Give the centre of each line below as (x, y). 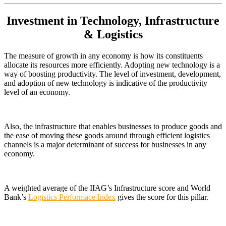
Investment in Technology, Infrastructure (113, 21)
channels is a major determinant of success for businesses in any (105, 145)
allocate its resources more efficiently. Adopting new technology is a (112, 65)
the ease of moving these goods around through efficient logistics (107, 135)
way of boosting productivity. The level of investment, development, (112, 74)
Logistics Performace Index (72, 197)
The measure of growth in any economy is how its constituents (103, 56)
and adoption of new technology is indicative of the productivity (106, 83)
